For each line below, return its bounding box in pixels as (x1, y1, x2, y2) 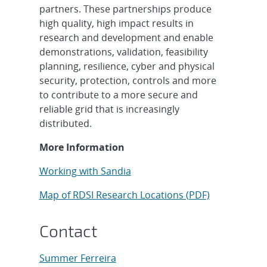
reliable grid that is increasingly (39, 102, 179, 116)
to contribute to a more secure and (39, 88, 198, 101)
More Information (39, 140, 125, 154)
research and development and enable (39, 30, 213, 44)
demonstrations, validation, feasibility (39, 45, 208, 58)
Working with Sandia (39, 164, 131, 178)
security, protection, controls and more (39, 73, 216, 87)
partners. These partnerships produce (39, 2, 212, 15)
